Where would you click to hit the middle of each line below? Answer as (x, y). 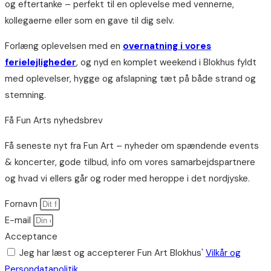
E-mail (19, 220)
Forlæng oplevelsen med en (64, 46)
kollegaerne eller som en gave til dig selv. (90, 21)
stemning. (25, 95)
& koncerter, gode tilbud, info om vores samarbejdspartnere (130, 162)
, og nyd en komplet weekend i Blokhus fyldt (166, 63)
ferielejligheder (41, 63)
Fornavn (22, 204)
